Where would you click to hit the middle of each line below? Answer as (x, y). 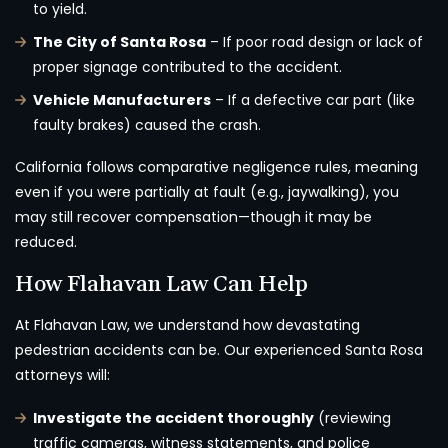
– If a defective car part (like (313, 100)
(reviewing (352, 418)
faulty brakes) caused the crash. (147, 125)
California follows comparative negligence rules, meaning (216, 167)
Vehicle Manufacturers (122, 100)
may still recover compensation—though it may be (193, 217)
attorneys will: (62, 375)
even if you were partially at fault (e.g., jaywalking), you (207, 192)
